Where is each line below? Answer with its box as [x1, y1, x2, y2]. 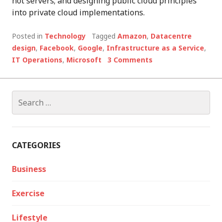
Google [78, 43, 103, 53]
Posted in [12, 31, 45, 41]
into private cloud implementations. [12, 7, 145, 18]
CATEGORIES [12, 140, 60, 151]
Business [12, 164, 46, 175]
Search [11, 91, 37, 102]
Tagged [92, 31, 117, 41]
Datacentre [151, 31, 192, 41]
